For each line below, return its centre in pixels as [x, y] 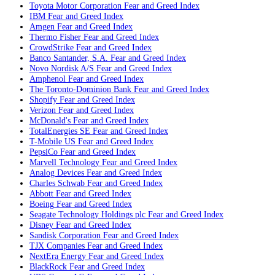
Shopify [43, 100]
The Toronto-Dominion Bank [80, 89]
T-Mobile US [52, 141]
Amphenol [48, 79]
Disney [41, 225]
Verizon [43, 110]
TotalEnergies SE [60, 131]
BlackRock [48, 267]
